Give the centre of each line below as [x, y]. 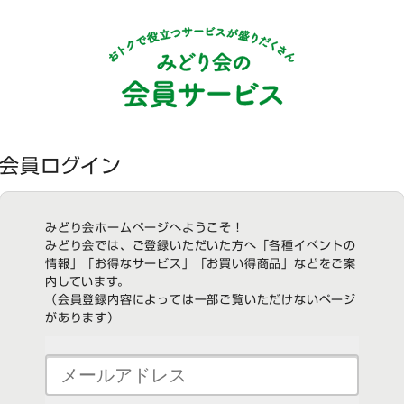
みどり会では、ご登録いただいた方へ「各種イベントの [201, 246]
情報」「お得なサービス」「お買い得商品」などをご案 [201, 264]
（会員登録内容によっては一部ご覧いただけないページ [201, 300]
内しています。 [87, 282]
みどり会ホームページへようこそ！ [145, 228]
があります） [83, 318]
